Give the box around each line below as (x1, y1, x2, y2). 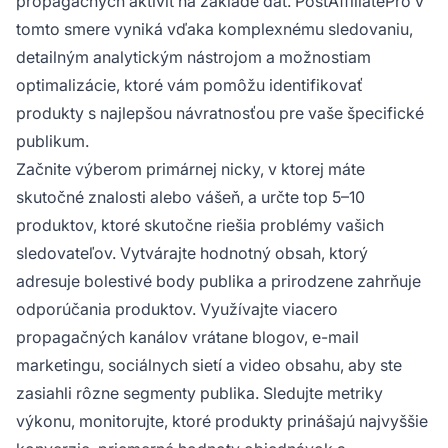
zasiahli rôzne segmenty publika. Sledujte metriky (16, 383, 383, 404)
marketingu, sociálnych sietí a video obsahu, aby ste (16, 355, 402, 376)
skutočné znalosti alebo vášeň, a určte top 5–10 (16, 187, 365, 208)
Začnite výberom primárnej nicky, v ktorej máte (16, 159, 365, 180)
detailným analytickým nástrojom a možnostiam (16, 47, 371, 68)
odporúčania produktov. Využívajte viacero (16, 299, 338, 320)
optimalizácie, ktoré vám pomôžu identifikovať (16, 75, 363, 96)
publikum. (16, 131, 89, 152)
